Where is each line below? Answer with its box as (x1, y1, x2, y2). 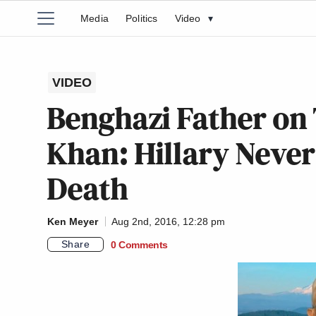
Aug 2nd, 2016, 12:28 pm (111, 216, 225, 227)
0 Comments (111, 238, 168, 250)
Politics (126, 13, 158, 24)
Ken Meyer (47, 216, 98, 227)
